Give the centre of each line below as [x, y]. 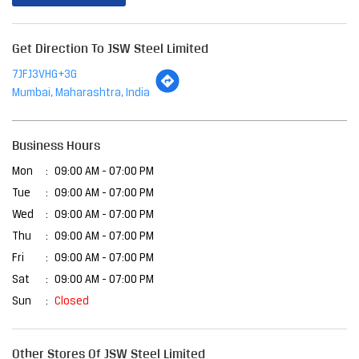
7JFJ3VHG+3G [44, 75]
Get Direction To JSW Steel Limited [110, 49]
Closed [72, 302]
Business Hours [56, 146]
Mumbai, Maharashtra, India [81, 94]
